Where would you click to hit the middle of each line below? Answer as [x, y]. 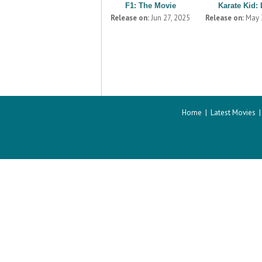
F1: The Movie [150, 6]
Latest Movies [233, 113]
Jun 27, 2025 [170, 18]
